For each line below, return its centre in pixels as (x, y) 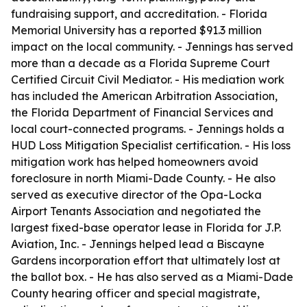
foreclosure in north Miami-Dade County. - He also (143, 178)
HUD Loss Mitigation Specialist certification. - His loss (151, 145)
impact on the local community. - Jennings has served (152, 47)
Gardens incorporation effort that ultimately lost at (146, 260)
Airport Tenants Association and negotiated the (136, 211)
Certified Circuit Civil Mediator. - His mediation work (148, 79)
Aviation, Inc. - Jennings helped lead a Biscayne (138, 244)
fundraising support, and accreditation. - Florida (139, 14)
